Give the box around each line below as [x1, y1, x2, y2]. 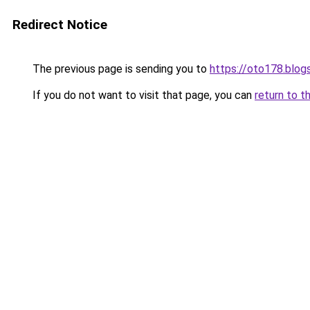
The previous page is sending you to [30, 62, 210, 75]
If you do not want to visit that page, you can [30, 89, 255, 102]
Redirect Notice [12, 17, 107, 33]
